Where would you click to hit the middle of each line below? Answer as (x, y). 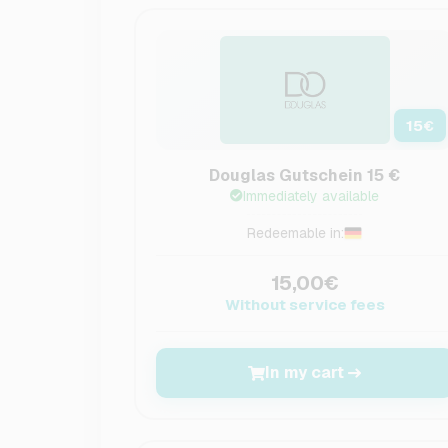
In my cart (305, 372)
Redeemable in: (296, 233)
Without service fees (304, 304)
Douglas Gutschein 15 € (305, 175)
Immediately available (311, 196)
